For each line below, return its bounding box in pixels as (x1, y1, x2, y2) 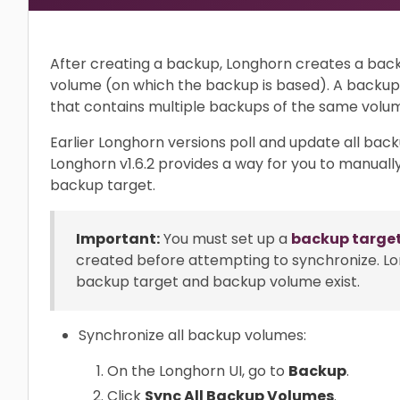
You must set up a (160, 229, 291, 249)
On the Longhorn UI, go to (107, 361, 288, 381)
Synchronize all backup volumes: (79, 325, 306, 346)
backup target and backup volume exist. (76, 271, 360, 292)
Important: (76, 229, 160, 249)
